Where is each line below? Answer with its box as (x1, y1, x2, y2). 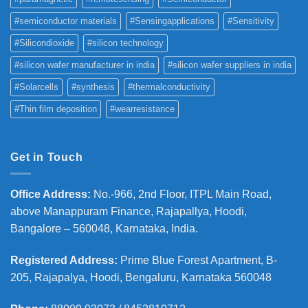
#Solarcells (14, 81, 58, 92)
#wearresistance (110, 103, 175, 114)
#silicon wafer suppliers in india (168, 59, 291, 70)
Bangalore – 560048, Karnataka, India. (10, 223, 198, 235)
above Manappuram (10, 206, 111, 218)
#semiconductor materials (14, 15, 117, 26)
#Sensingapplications (130, 15, 214, 26)
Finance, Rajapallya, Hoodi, (111, 206, 247, 218)
